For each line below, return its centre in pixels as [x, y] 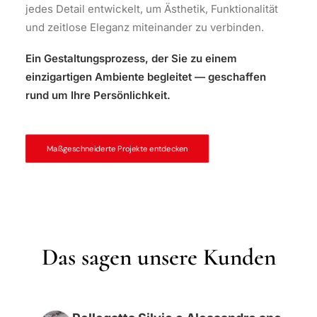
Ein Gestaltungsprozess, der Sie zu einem [131, 58]
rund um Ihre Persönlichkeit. [98, 95]
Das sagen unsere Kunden [158, 257]
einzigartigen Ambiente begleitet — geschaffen [146, 77]
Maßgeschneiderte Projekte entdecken [117, 149]
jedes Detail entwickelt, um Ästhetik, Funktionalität [152, 9]
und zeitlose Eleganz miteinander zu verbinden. [145, 27]
